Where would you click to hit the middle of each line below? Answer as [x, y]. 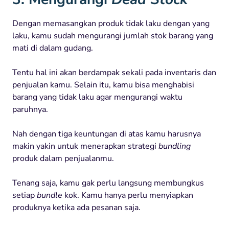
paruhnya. [30, 109]
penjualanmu [88, 158]
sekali [132, 72]
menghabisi [173, 85]
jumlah [136, 36]
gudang [77, 48]
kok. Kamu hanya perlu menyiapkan [129, 195]
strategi [142, 146]
